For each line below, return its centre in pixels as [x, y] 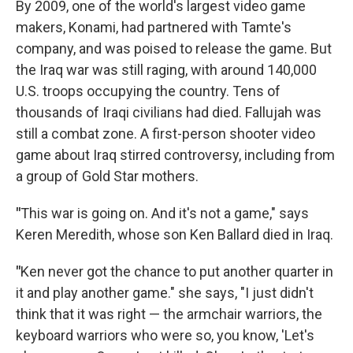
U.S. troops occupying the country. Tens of [148, 91]
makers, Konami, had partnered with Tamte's [154, 27]
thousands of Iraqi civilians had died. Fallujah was [169, 112]
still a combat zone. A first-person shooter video [165, 134]
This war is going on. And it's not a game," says [165, 213]
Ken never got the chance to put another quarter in [177, 271]
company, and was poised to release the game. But [174, 48]
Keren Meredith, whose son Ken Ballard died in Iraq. [175, 234]
